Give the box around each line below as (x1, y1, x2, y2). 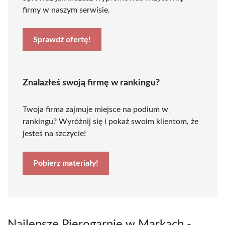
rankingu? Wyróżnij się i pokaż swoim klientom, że (23, 118, 198, 126)
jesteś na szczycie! (23, 130, 86, 138)
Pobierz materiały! (33, 159, 98, 167)
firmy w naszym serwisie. (23, 6, 110, 14)
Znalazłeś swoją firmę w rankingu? (23, 78, 160, 87)
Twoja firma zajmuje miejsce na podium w (23, 105, 168, 114)
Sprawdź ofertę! (33, 36, 91, 44)
